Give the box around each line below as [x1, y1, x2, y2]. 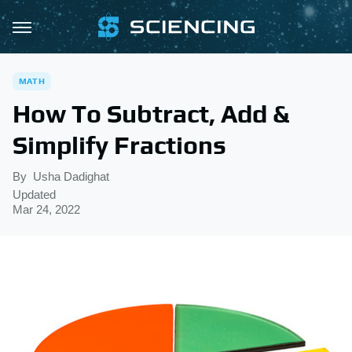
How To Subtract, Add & [13, 99, 289, 128]
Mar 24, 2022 [13, 203, 80, 216]
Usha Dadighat [33, 170, 109, 183]
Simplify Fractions [13, 130, 226, 159]
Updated [13, 188, 56, 201]
